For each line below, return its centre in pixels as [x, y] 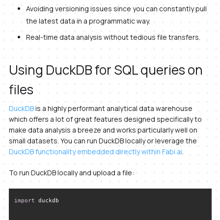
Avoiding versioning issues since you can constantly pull [116, 8]
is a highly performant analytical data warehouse [113, 109]
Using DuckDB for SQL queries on [106, 69]
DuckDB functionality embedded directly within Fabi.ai [95, 152]
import [24, 200]
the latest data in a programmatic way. [88, 21]
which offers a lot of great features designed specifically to [105, 119]
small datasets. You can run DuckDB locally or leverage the [103, 141]
